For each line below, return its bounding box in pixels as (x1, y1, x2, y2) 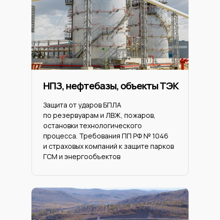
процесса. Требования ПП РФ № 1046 (43, 131, 168, 140)
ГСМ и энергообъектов (43, 152, 120, 161)
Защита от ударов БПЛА (43, 100, 121, 110)
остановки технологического (43, 121, 142, 130)
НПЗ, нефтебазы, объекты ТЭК (43, 79, 179, 92)
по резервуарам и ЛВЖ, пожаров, (43, 110, 156, 120)
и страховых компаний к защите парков (43, 141, 174, 151)
